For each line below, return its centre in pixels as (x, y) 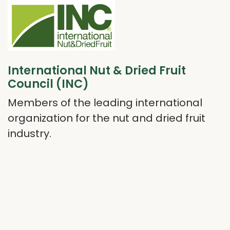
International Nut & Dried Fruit (97, 71)
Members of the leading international (105, 103)
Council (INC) (48, 84)
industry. (30, 134)
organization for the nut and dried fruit (107, 118)
